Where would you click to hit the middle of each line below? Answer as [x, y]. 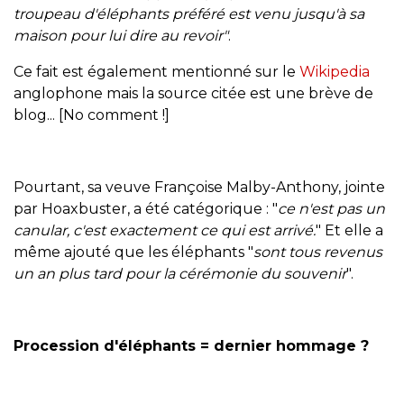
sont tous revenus [318, 252]
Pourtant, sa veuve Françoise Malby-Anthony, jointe [199, 187]
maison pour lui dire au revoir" [121, 35]
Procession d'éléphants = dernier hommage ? [191, 345]
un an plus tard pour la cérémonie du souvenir [180, 273]
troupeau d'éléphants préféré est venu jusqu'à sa [189, 14]
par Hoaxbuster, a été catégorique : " [146, 208]
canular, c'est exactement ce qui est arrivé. [165, 230]
